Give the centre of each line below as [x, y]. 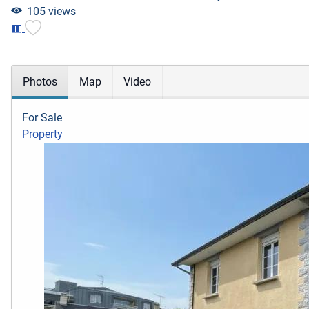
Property [42, 134]
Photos [40, 82]
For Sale [42, 118]
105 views [51, 11]
